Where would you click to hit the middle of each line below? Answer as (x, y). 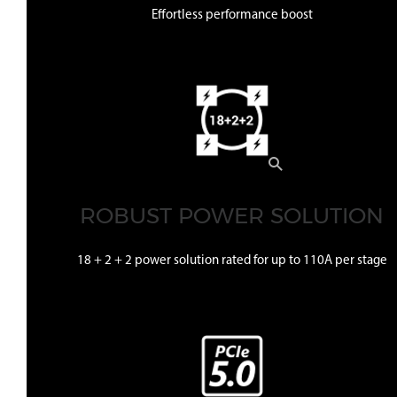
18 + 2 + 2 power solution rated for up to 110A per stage (232, 261)
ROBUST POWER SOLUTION (232, 215)
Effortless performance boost (232, 15)
